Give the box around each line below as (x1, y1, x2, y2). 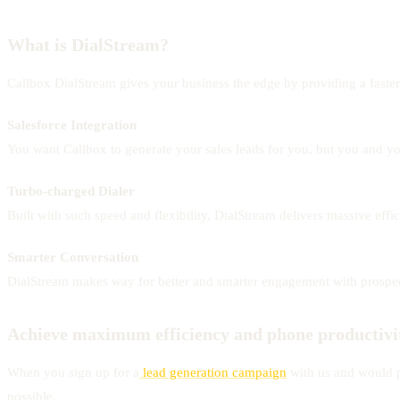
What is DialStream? (7, 34, 169, 54)
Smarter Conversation (7, 249, 138, 264)
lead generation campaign (139, 364, 287, 379)
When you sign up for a (7, 364, 139, 379)
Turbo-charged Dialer (7, 183, 135, 198)
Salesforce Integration (7, 117, 137, 132)
